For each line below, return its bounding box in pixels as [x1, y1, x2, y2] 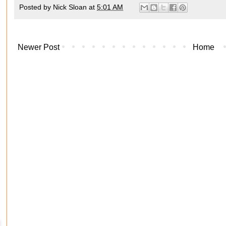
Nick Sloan [53, 3, 87, 11]
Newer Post [18, 43, 60, 52]
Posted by [19, 3, 53, 11]
